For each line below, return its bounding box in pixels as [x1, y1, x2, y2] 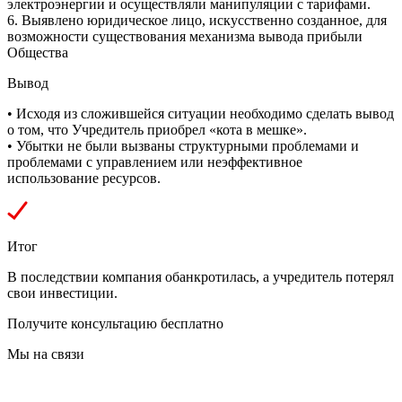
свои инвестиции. [7, 284, 118, 301]
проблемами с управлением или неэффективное [7, 153, 302, 170]
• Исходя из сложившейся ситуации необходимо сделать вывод [7, 105, 394, 121]
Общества [7, 44, 68, 60]
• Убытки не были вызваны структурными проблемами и [7, 137, 359, 153]
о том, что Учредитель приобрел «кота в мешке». [7, 121, 307, 137]
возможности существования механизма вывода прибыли [7, 28, 363, 44]
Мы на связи [7, 345, 84, 362]
